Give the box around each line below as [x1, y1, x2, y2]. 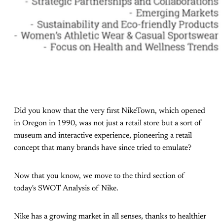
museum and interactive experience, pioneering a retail [14, 131, 192, 140]
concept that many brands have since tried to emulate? [14, 144, 191, 152]
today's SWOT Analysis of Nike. [14, 184, 118, 192]
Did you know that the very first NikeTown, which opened [14, 107, 205, 115]
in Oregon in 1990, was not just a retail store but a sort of [14, 119, 202, 127]
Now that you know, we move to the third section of [14, 172, 185, 180]
